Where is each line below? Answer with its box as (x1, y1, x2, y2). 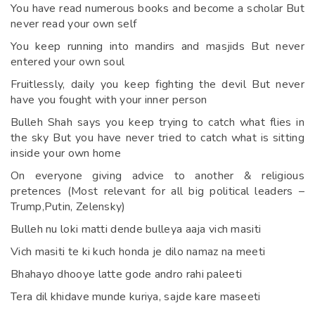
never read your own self (11, 15, 137, 32)
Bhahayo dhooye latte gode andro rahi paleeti (11, 266, 243, 282)
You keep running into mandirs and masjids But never (11, 38, 304, 54)
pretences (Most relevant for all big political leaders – (11, 183, 304, 199)
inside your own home (11, 145, 122, 161)
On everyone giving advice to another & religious (11, 167, 304, 184)
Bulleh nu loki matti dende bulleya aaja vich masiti (11, 221, 262, 237)
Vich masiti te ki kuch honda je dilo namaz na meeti (11, 243, 266, 259)
